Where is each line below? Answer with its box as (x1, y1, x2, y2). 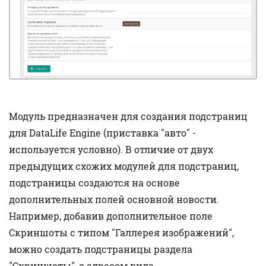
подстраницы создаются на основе (9, 176, 180, 189)
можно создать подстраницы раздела (9, 242, 192, 255)
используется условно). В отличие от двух (9, 142, 213, 156)
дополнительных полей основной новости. (9, 192, 219, 205)
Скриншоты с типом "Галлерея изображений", (9, 226, 234, 239)
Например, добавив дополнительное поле (9, 209, 213, 222)
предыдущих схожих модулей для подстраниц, (9, 159, 239, 172)
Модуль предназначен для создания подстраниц (9, 109, 248, 122)
